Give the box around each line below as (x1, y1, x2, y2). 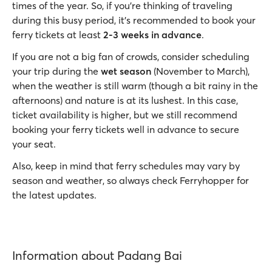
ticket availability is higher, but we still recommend (12, 109, 237, 121)
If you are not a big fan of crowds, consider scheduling (12, 50, 250, 63)
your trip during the (12, 65, 101, 77)
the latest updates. (12, 189, 97, 201)
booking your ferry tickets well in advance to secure (12, 123, 239, 135)
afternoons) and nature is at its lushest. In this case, (12, 94, 238, 106)
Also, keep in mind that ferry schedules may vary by (12, 160, 240, 172)
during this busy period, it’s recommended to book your (12, 14, 256, 26)
